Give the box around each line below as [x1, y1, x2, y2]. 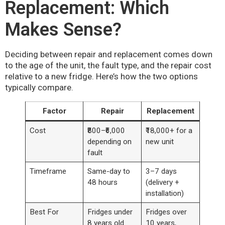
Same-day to [87, 167, 130, 176]
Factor [42, 106, 66, 116]
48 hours [87, 178, 118, 187]
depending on [87, 137, 132, 147]
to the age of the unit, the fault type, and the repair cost [5, 60, 211, 71]
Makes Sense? [5, 19, 122, 41]
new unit [145, 137, 174, 147]
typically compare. [5, 82, 73, 93]
